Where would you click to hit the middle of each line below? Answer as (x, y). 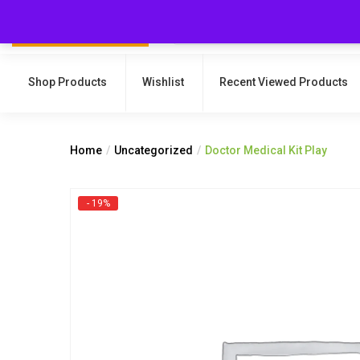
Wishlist (163, 82)
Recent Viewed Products (284, 82)
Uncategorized (153, 150)
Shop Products (67, 82)
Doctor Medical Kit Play (266, 150)
